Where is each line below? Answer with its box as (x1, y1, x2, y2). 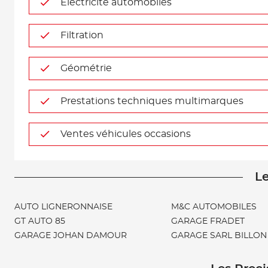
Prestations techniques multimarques (60, 96, 243, 106)
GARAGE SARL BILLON (171, 232, 267, 240)
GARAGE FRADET (171, 217, 245, 226)
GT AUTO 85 (14, 217, 65, 226)
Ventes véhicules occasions (60, 129, 191, 139)
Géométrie (60, 63, 112, 73)
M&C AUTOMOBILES (171, 203, 257, 211)
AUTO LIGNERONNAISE (14, 203, 112, 211)
